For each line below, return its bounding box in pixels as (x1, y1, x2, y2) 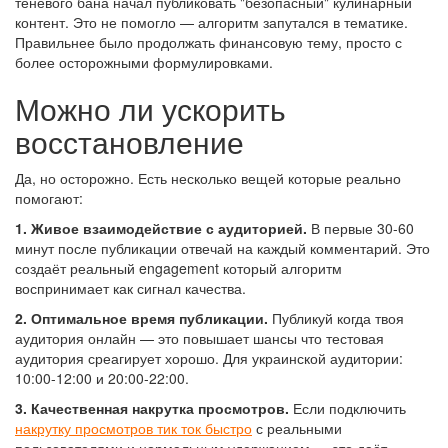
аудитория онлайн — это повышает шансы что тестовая (15, 328, 384, 348)
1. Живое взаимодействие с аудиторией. (15, 218, 307, 238)
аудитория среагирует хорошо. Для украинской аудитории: (15, 348, 403, 368)
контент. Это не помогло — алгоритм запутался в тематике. (15, 12, 408, 32)
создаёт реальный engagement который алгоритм (15, 258, 342, 278)
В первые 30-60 (307, 218, 414, 238)
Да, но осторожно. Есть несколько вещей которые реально (15, 168, 401, 188)
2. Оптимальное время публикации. (15, 308, 268, 328)
